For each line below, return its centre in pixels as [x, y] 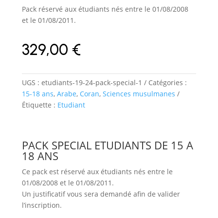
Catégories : [167, 83]
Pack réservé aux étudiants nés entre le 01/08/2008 [105, 9]
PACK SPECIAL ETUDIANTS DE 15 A [107, 145]
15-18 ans [37, 94]
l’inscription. [42, 205]
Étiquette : [39, 105]
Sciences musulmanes [139, 94]
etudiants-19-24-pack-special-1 [91, 83]
